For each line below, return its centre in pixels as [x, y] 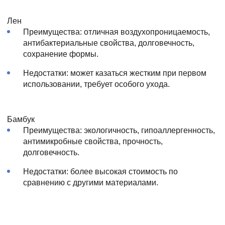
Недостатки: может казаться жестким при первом [115, 73]
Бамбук [21, 119]
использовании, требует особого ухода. [96, 84]
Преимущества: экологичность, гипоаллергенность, [119, 130]
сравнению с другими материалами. [91, 182]
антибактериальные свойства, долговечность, [109, 43]
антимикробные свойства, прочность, [93, 141]
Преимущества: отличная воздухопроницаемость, [117, 32]
